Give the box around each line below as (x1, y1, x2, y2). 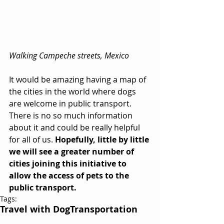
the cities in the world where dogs (9, 86, 138, 97)
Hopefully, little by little (55, 134, 151, 145)
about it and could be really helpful (9, 122, 142, 133)
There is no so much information (9, 110, 134, 121)
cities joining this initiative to (9, 158, 128, 169)
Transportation (70, 203, 137, 216)
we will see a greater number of (9, 146, 136, 157)
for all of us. (9, 134, 55, 145)
